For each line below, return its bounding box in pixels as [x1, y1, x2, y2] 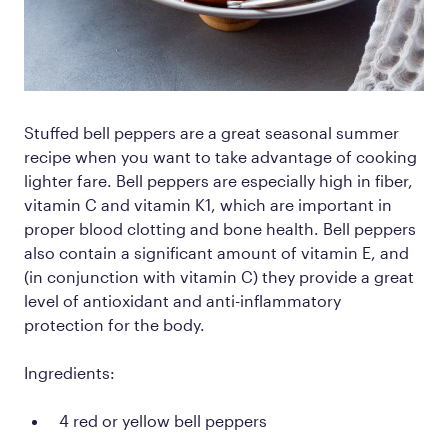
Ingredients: [24, 362, 119, 382]
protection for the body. [24, 314, 205, 334]
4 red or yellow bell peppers [59, 410, 267, 430]
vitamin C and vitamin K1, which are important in [24, 194, 392, 214]
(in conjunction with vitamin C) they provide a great [24, 266, 414, 286]
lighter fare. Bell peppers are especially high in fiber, [24, 170, 413, 190]
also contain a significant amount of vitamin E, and [24, 242, 409, 262]
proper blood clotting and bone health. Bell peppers [24, 218, 416, 238]
